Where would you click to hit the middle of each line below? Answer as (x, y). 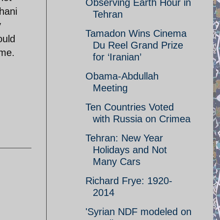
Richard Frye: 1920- (129, 181)
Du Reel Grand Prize (138, 45)
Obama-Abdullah (122, 76)
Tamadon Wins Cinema (136, 33)
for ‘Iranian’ (117, 57)
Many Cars (117, 162)
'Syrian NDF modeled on (138, 212)
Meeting (110, 88)
